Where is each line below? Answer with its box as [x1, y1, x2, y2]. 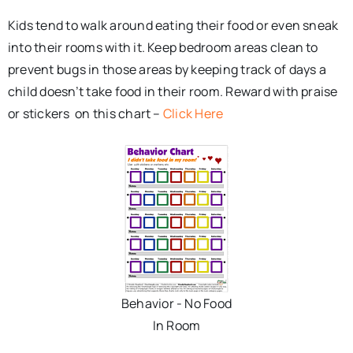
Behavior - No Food [121, 295, 232, 313]
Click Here [162, 105, 224, 123]
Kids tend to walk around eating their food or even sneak [7, 17, 339, 35]
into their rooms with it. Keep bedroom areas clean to [7, 39, 318, 57]
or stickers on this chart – [7, 105, 163, 123]
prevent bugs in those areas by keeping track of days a [7, 61, 326, 79]
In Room [152, 317, 201, 335]
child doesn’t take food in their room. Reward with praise [7, 83, 338, 101]
